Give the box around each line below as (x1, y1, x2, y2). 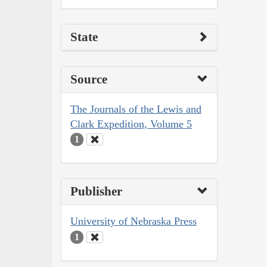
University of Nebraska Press (70, 215, 197, 228)
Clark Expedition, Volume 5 (70, 117, 192, 130)
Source (70, 72, 107, 86)
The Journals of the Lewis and (70, 103, 201, 115)
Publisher (70, 184, 122, 199)
